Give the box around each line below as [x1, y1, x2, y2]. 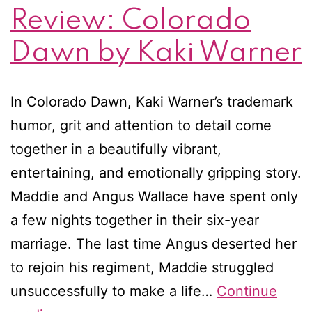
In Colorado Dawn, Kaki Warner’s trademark [10, 93, 293, 110]
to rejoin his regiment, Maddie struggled [10, 258, 274, 276]
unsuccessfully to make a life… [10, 282, 217, 299]
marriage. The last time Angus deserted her [10, 235, 297, 252]
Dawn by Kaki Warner [10, 38, 302, 67]
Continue [217, 282, 277, 299]
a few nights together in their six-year [10, 211, 259, 228]
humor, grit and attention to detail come [10, 116, 272, 134]
